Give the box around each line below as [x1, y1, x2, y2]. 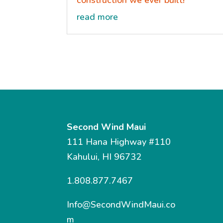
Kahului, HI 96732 [67, 150, 142, 163]
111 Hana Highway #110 [67, 135, 171, 148]
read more [77, 11, 118, 23]
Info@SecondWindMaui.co [67, 198, 176, 211]
